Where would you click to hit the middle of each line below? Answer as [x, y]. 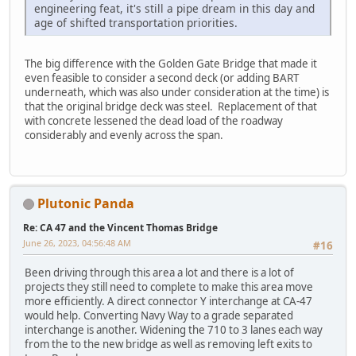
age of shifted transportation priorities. [136, 23]
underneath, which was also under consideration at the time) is [177, 93]
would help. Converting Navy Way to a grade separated [159, 315]
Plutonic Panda [86, 203]
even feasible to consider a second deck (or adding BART [162, 78]
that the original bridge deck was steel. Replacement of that [171, 107]
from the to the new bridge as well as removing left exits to [168, 344]
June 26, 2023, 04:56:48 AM [77, 242]
